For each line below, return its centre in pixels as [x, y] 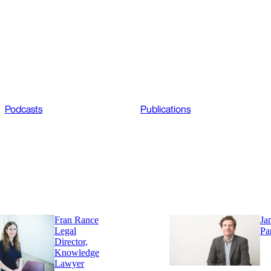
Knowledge [77, 253]
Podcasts [24, 109]
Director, [71, 242]
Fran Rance [77, 220]
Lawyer [69, 264]
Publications [165, 109]
